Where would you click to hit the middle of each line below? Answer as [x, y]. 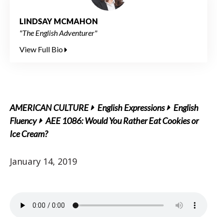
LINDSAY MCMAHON [59, 21]
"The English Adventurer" [58, 33]
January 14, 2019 [43, 161]
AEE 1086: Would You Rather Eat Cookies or [122, 121]
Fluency [23, 121]
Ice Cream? [29, 134]
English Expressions [131, 108]
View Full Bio [42, 49]
